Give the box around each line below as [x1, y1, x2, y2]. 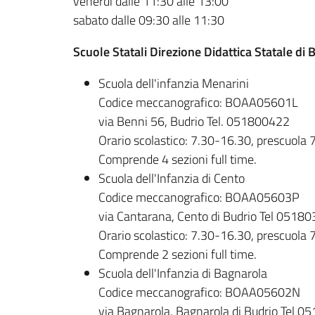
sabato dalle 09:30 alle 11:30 [73, 11, 224, 30]
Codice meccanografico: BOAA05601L [98, 93, 298, 112]
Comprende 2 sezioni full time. [98, 245, 257, 264]
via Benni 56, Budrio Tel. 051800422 [98, 112, 290, 131]
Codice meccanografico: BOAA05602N [98, 283, 300, 302]
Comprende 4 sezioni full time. [98, 150, 257, 169]
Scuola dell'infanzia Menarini [98, 74, 249, 94]
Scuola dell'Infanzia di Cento [98, 169, 245, 188]
